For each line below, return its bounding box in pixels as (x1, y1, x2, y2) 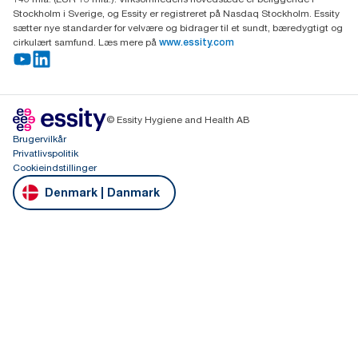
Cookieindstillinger (13, 161, 97, 173)
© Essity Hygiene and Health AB (106, 113, 249, 125)
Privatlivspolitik (13, 147, 78, 159)
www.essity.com (159, 37, 234, 48)
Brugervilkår (13, 133, 66, 145)
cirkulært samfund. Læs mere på (13, 36, 157, 48)
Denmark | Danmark (45, 185, 160, 199)
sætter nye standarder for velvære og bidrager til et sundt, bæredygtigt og (13, 22, 343, 34)
